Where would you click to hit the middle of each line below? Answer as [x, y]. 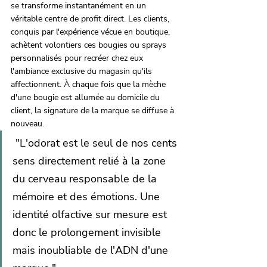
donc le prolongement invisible [88, 233]
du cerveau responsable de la [86, 179]
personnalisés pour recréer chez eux [78, 58]
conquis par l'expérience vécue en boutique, [91, 32]
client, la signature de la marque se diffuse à [94, 111]
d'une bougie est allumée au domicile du [86, 98]
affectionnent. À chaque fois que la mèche [89, 85]
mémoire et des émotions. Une [88, 197]
